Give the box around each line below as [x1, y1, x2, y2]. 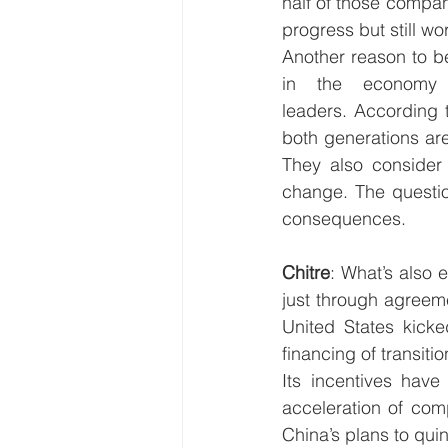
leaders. [282, 99, 347, 123]
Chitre [282, 261, 330, 285]
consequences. [282, 207, 411, 231]
